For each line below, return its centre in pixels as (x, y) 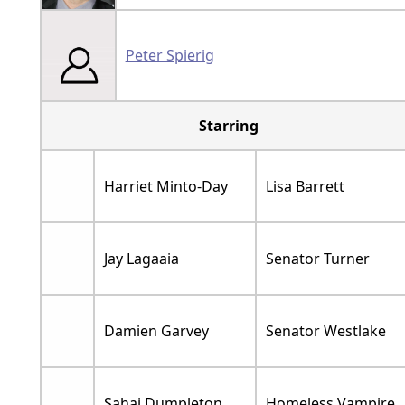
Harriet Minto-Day (165, 187)
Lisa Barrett (305, 187)
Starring (228, 126)
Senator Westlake (325, 331)
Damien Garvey (156, 331)
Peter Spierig (170, 56)
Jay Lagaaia (141, 259)
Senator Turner (317, 259)
